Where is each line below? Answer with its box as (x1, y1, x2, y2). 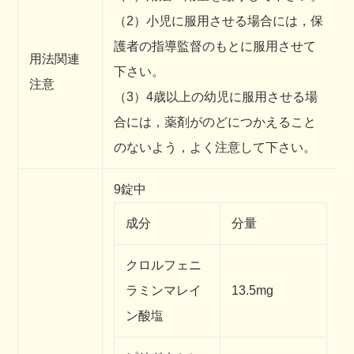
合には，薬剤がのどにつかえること (114, 115, 316, 130)
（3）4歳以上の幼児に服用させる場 (114, 90, 318, 104)
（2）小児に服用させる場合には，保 (114, 14, 323, 28)
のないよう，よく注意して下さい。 (114, 141, 316, 155)
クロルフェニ (126, 258, 201, 273)
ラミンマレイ (126, 284, 201, 298)
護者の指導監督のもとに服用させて (114, 40, 316, 54)
